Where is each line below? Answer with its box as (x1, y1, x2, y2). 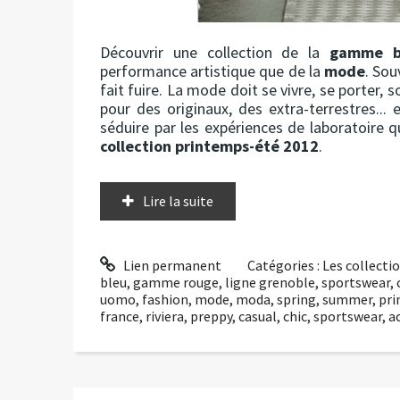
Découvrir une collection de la (100, 41, 329, 62)
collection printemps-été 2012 (100, 135, 319, 156)
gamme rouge (133, 272, 219, 291)
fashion (142, 289, 188, 308)
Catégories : (247, 255, 323, 274)
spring (277, 289, 316, 308)
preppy (190, 306, 232, 325)
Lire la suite (143, 191, 213, 210)
